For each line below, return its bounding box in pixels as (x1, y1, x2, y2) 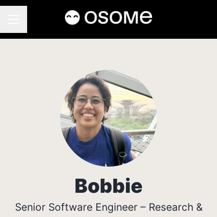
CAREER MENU (7, 19, 59, 28)
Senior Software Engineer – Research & (15, 201, 202, 213)
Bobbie (75, 174, 142, 198)
